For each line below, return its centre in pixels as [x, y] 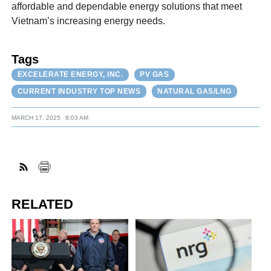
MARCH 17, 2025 [36, 118]
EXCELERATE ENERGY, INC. [70, 75]
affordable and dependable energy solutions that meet [127, 7]
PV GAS [155, 75]
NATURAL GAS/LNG [194, 91]
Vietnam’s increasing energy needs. [89, 21]
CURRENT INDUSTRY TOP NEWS [79, 91]
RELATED [43, 204]
